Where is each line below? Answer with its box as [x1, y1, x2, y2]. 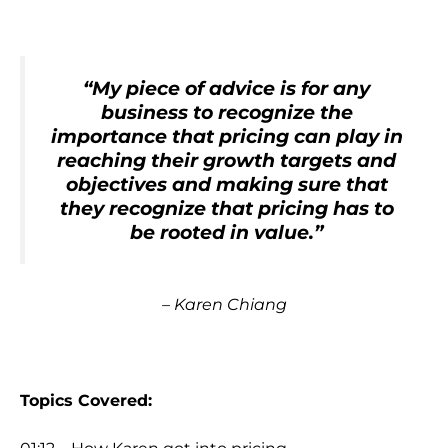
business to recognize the [100, 100, 353, 125]
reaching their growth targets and [57, 148, 396, 173]
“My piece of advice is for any [83, 76, 370, 101]
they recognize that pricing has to [59, 196, 394, 221]
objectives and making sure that [65, 172, 388, 197]
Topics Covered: [20, 390, 152, 410]
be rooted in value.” [130, 220, 323, 245]
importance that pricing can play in [50, 124, 403, 149]
